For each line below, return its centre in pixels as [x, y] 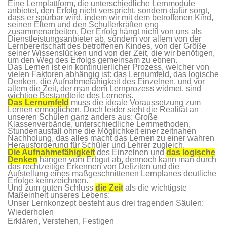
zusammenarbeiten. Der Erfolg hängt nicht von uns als [105, 31]
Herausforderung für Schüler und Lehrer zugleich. [96, 145]
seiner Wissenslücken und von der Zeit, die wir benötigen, [111, 53]
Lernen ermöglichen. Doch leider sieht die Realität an [103, 109]
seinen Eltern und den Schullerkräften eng [83, 24]
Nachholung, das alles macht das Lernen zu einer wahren [111, 138]
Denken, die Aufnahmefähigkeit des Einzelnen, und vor [106, 81]
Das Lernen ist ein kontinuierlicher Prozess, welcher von [108, 67]
